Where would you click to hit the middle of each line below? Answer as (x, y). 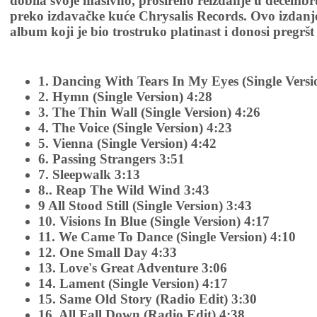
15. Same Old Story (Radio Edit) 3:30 (148, 299)
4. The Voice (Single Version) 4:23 (135, 128)
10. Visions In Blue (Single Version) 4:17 (154, 221)
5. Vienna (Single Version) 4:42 (127, 144)
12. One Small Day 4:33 (108, 253)
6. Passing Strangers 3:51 (111, 159)
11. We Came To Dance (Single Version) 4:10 (167, 237)
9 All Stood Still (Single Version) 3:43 (145, 206)
